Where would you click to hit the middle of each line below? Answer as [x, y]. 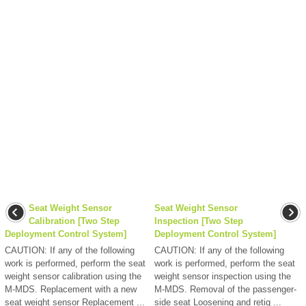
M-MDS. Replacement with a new [71, 289]
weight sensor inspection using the [223, 276]
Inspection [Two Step [199, 221]
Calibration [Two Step [74, 221]
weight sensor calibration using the [73, 276]
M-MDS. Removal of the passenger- [225, 289]
